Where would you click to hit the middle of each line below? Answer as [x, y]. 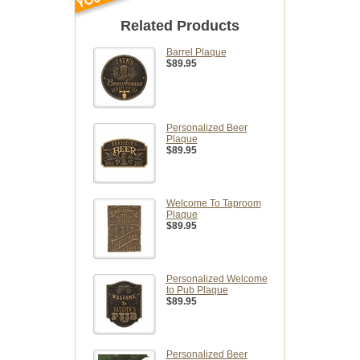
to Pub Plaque [197, 290]
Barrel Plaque [196, 53]
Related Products [180, 26]
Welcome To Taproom [213, 204]
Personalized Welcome [217, 279]
